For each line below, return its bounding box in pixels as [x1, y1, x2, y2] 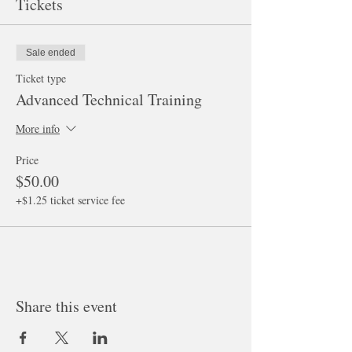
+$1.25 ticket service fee [16, 192, 125, 208]
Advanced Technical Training [16, 89, 202, 111]
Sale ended [26, 47, 75, 59]
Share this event [16, 295, 117, 317]
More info [16, 121, 60, 137]
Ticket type [16, 71, 66, 86]
